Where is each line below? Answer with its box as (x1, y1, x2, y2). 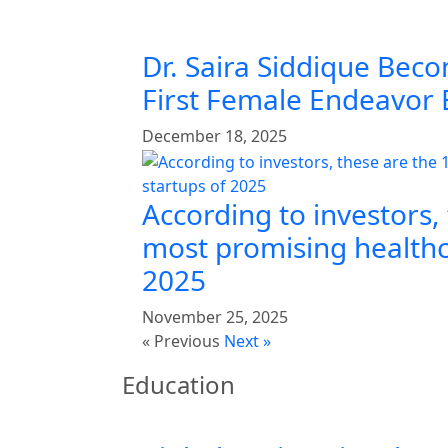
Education (122, 368, 235, 402)
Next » (224, 330, 271, 353)
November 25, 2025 (142, 306, 288, 329)
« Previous (142, 330, 220, 353)
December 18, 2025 (142, 125, 287, 148)
